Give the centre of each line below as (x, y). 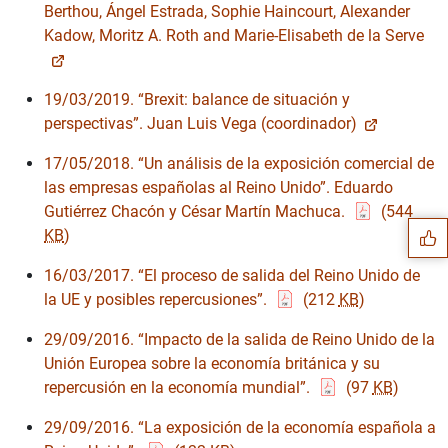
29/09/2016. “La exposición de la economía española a (240, 427)
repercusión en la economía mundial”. (179, 387)
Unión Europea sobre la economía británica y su (212, 363)
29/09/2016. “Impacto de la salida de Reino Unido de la (239, 339)
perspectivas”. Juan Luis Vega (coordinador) (200, 123)
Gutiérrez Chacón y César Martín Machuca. (196, 211)
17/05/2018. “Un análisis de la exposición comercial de (239, 163)
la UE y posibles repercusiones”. (157, 299)
